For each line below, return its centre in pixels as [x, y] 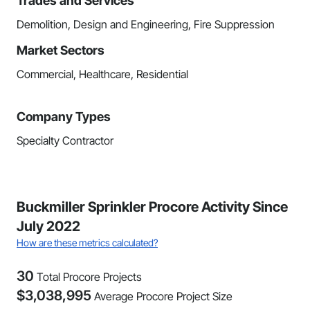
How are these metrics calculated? [87, 243]
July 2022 [48, 226]
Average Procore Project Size [163, 296]
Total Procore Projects [89, 277]
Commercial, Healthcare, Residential [102, 74]
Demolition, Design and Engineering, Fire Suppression [146, 24]
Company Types [64, 117]
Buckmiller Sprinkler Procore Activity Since [152, 207]
